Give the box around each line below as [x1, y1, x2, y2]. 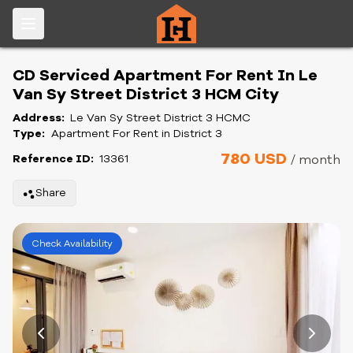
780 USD [221, 148, 291, 169]
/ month [291, 151, 340, 169]
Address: [13, 110, 67, 125]
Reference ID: [13, 151, 96, 166]
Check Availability [32, 237, 113, 250]
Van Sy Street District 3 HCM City [13, 84, 279, 105]
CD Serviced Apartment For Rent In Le [13, 65, 318, 86]
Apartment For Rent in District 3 [51, 126, 222, 141]
